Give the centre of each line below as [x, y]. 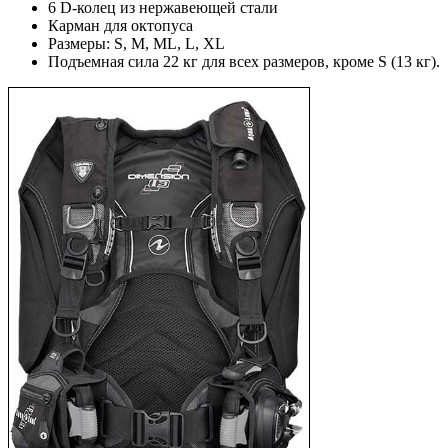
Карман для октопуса [120, 25]
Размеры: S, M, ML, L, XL [136, 43]
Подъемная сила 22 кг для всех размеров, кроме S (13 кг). [244, 61]
